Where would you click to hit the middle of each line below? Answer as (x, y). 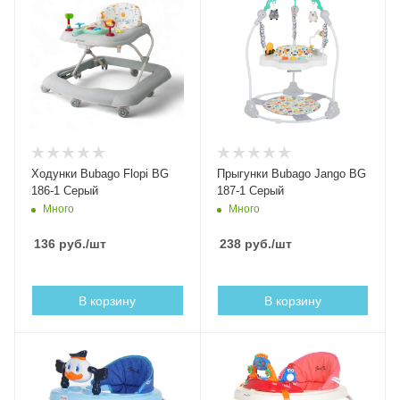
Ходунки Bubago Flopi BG (100, 174)
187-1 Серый (250, 191)
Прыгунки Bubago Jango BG (291, 174)
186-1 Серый (65, 191)
